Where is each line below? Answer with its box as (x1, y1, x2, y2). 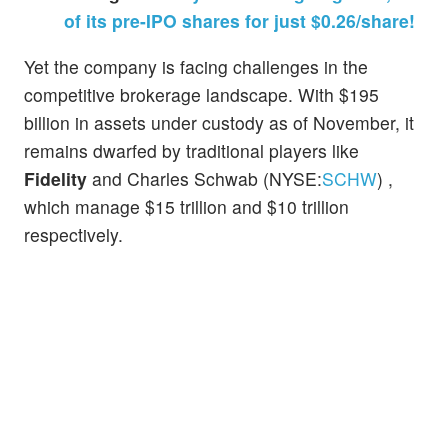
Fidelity (24, 165, 87, 191)
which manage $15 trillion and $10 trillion (24, 193, 349, 219)
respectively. (24, 221, 123, 247)
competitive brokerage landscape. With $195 (24, 81, 379, 107)
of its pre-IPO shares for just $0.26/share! (64, 8, 415, 34)
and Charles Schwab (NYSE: (87, 165, 322, 191)
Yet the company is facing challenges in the (24, 53, 368, 79)
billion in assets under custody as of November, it (24, 109, 414, 135)
